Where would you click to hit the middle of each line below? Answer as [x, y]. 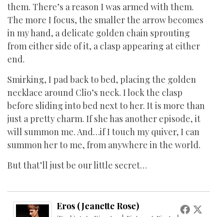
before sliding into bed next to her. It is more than [106, 106]
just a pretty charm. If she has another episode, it [104, 119]
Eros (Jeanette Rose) [98, 206]
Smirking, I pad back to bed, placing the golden [102, 79]
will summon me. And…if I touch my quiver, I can [103, 132]
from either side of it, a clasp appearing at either [104, 46]
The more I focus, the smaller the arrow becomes [105, 20]
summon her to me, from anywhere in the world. [105, 145]
